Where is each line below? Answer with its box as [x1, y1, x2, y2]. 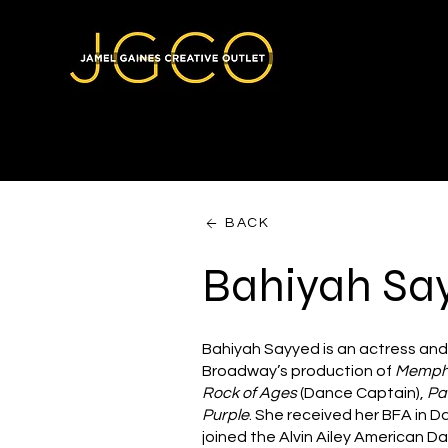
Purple [202, 407, 250, 423]
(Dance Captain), [297, 385, 428, 401]
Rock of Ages [202, 385, 298, 401]
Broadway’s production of [202, 363, 396, 379]
